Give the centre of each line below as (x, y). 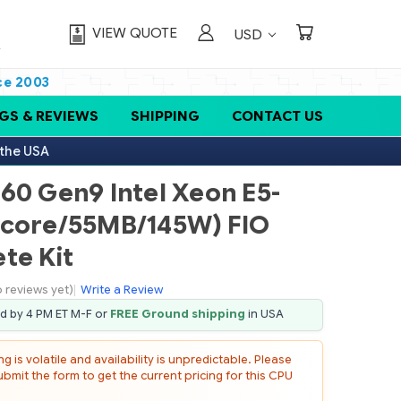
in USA (265, 315)
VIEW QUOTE (135, 33)
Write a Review (122, 290)
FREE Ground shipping (178, 315)
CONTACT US (277, 115)
